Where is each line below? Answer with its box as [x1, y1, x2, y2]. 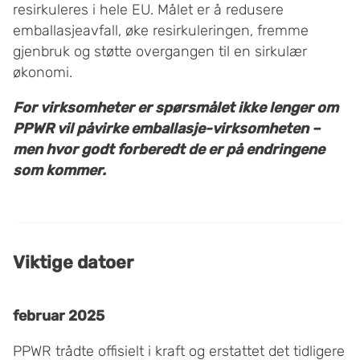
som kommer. [13, 162, 106, 180]
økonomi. [13, 63, 72, 82]
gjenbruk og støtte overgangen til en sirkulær [13, 43, 307, 61]
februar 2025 [13, 307, 104, 325]
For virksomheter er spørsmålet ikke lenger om [13, 99, 338, 117]
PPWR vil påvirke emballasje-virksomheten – [13, 120, 320, 138]
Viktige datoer [13, 252, 133, 274]
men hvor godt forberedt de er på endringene [13, 141, 325, 159]
